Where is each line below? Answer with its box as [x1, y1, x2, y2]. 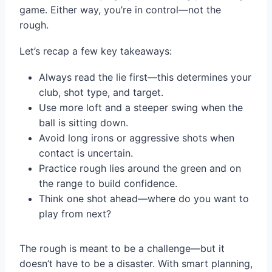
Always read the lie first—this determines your [39, 71, 251, 84]
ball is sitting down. [39, 117, 128, 129]
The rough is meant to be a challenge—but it [19, 242, 225, 255]
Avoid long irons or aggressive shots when [39, 132, 234, 144]
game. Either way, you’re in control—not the [19, 4, 221, 16]
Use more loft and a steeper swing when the [39, 101, 243, 114]
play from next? [39, 208, 111, 220]
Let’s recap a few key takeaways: [19, 45, 172, 58]
